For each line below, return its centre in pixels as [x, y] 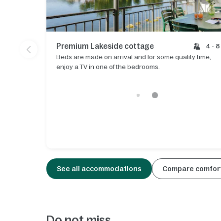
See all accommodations [99, 168]
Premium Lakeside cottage [105, 46]
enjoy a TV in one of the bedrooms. [108, 67]
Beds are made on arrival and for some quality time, [134, 57]
